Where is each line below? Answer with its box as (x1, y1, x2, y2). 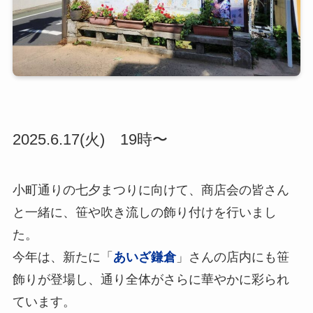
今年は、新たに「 (12, 250, 113, 265)
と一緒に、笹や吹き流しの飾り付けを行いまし (12, 205, 277, 220)
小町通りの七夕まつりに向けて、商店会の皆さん (12, 183, 289, 198)
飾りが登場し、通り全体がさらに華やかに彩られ (12, 272, 289, 287)
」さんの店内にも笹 (175, 250, 289, 265)
